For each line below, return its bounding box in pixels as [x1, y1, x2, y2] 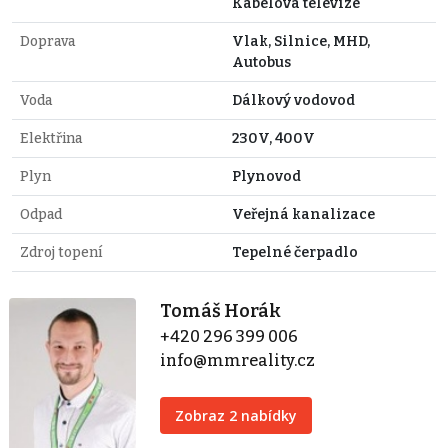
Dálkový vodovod [232, 92, 355, 110]
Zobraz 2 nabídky [175, 406, 298, 426]
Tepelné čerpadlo [232, 244, 358, 262]
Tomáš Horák [160, 300, 282, 323]
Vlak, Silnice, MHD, [232, 33, 370, 51]
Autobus [232, 54, 291, 72]
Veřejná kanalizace [232, 206, 375, 224]
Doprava [20, 33, 75, 51]
